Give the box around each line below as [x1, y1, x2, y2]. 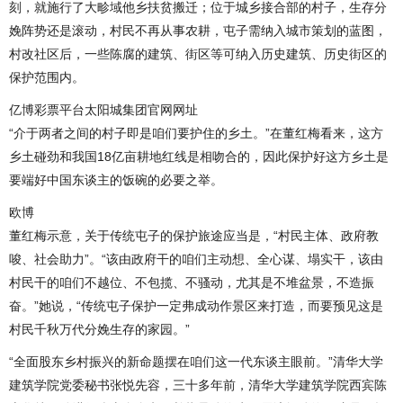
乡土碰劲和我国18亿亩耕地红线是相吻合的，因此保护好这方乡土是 [9, 148, 389, 164]
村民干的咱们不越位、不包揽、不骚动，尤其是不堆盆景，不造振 [9, 274, 374, 290]
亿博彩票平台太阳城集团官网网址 [9, 102, 198, 117]
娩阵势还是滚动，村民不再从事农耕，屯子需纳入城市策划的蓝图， [9, 22, 387, 38]
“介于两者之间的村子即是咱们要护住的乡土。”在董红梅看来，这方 [9, 125, 383, 140]
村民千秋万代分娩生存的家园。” [9, 321, 190, 336]
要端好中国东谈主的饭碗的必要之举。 [9, 172, 223, 187]
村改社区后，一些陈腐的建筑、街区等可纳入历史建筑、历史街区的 [9, 46, 387, 61]
